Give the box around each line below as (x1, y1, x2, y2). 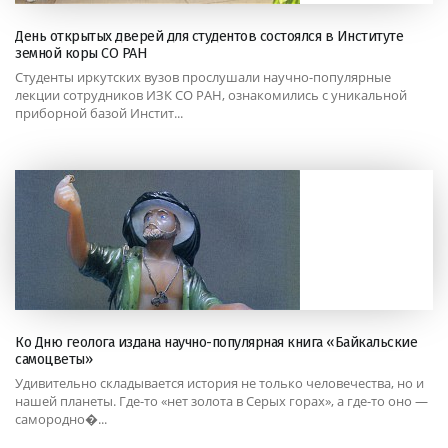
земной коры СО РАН (15, 44, 147, 62)
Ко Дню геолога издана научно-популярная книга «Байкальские (15, 333, 417, 351)
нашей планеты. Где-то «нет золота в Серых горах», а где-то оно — (15, 392, 428, 411)
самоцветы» (15, 350, 92, 368)
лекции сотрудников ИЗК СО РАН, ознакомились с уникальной (15, 85, 407, 104)
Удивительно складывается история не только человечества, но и (15, 374, 424, 393)
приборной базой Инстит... (15, 103, 183, 122)
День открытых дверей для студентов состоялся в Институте (15, 27, 403, 45)
